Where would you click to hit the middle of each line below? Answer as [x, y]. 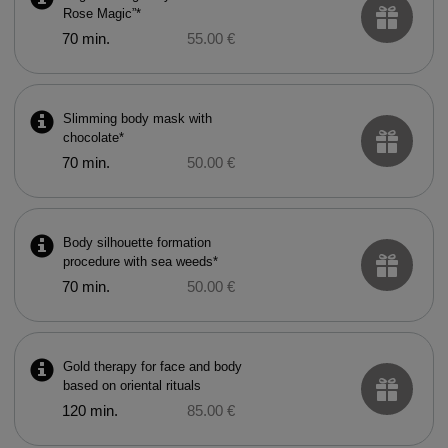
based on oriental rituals [131, 385]
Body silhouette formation [136, 242]
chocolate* [93, 137]
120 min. [89, 411]
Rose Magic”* [101, 13]
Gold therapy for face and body [152, 366]
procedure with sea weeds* [140, 261]
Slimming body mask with [137, 118]
